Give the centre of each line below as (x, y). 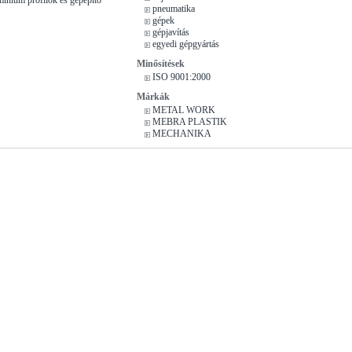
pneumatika (174, 8)
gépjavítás (171, 32)
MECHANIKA (182, 133)
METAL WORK (184, 110)
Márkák (153, 96)
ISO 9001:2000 (181, 77)
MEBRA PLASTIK (190, 121)
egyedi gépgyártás (186, 44)
